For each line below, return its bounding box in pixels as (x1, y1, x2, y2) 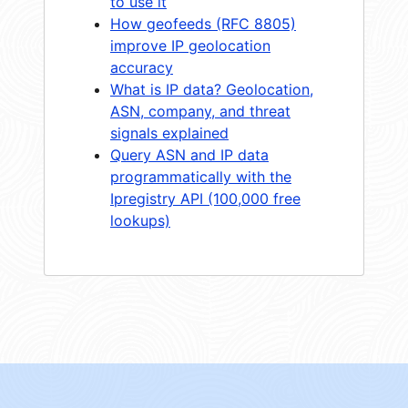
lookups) (110, 210, 170, 229)
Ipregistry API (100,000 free (110, 189, 301, 208)
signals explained (110, 123, 229, 142)
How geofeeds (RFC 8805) (110, 14, 296, 33)
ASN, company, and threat (110, 101, 291, 120)
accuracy (110, 57, 173, 76)
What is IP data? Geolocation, (110, 79, 313, 98)
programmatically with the (110, 167, 291, 186)
